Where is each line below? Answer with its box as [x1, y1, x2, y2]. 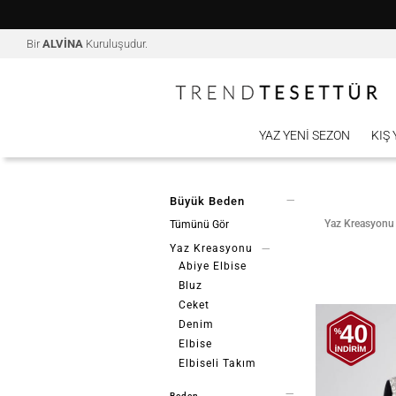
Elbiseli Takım [179, 357, 256, 369]
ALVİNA [42, 37, 83, 50]
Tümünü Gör [170, 218, 229, 231]
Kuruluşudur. [83, 37, 148, 50]
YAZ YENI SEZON [258, 128, 350, 142]
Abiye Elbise [179, 260, 247, 272]
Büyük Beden [170, 194, 245, 208]
